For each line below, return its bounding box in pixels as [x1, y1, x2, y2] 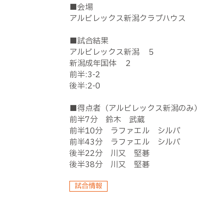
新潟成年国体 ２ [69, 58, 132, 69]
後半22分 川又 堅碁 [69, 148, 150, 159]
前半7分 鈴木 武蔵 [69, 114, 145, 126]
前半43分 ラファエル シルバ [69, 136, 180, 148]
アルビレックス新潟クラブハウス [69, 13, 186, 24]
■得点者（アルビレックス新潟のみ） [69, 103, 202, 114]
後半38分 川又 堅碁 [69, 159, 150, 171]
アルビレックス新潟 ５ [69, 46, 155, 58]
